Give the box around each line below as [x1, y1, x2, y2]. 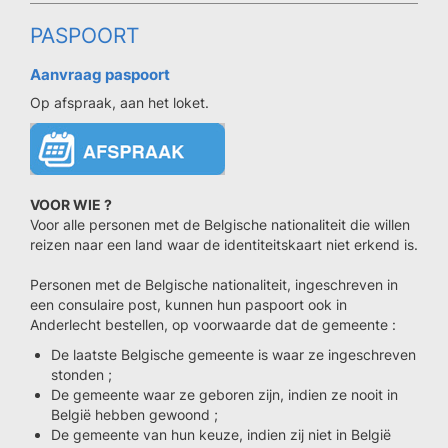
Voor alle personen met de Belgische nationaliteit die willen [30, 216, 410, 233]
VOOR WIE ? [30, 196, 112, 213]
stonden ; [51, 366, 112, 383]
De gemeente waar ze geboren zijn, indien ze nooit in [51, 386, 398, 403]
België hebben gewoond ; [51, 406, 218, 423]
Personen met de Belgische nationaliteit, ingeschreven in [30, 276, 398, 293]
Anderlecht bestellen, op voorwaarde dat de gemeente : [30, 316, 396, 333]
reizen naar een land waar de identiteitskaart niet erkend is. [30, 236, 418, 253]
